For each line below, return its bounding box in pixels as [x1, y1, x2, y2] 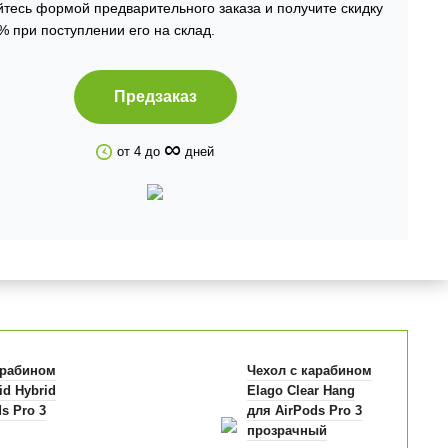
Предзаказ [113, 88, 197, 105]
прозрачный [246, 423, 327, 439]
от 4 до [117, 144, 165, 159]
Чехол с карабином [246, 363, 372, 379]
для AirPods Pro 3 [246, 403, 362, 419]
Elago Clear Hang [246, 383, 355, 399]
